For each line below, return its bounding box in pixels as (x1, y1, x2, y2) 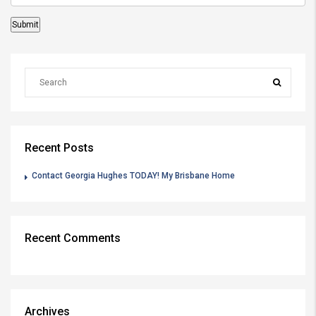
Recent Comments (25, 231, 121, 245)
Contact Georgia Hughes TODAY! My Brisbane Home (32, 171, 235, 181)
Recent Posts (25, 141, 94, 154)
